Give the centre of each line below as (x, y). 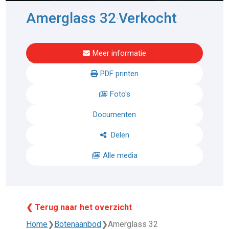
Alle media (120, 156)
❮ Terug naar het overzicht (79, 208)
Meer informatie (119, 53)
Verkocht (148, 18)
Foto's (120, 94)
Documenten (114, 115)
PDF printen (119, 74)
